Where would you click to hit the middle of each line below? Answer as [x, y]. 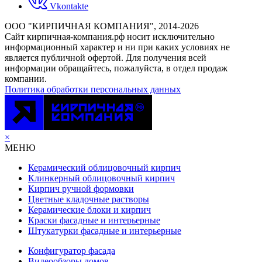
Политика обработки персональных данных [93, 89]
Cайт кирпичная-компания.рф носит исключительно [110, 36]
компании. [26, 78]
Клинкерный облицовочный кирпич [101, 178]
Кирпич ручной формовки [81, 188]
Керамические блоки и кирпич [89, 209]
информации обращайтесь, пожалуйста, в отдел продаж [116, 68]
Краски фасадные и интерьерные [94, 220]
